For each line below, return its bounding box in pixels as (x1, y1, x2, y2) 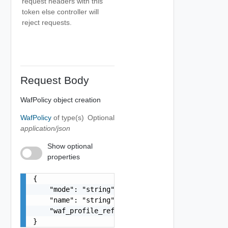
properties (47, 152, 80, 161)
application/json (20, 124, 70, 132)
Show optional (47, 141, 93, 150)
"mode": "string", (33, 185, 119, 193)
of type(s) (53, 113, 84, 122)
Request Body (20, 74, 89, 86)
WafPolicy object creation (20, 95, 101, 104)
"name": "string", (33, 195, 119, 204)
